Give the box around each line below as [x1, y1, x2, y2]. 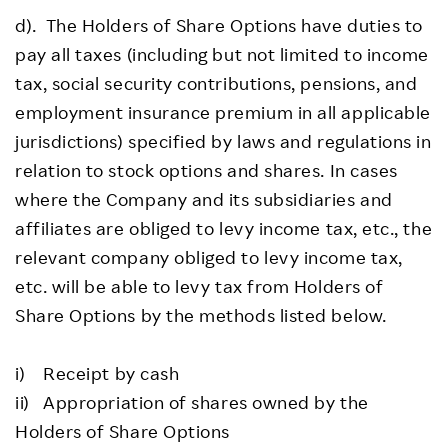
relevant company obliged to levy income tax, [15, 245, 403, 268]
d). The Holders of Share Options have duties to [15, 13, 423, 36]
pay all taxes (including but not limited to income [15, 42, 430, 65]
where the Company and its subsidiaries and [15, 187, 393, 210]
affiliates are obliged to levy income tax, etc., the [15, 216, 433, 239]
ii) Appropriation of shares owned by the [15, 390, 369, 413]
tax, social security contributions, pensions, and [15, 71, 418, 94]
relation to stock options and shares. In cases [15, 158, 398, 181]
